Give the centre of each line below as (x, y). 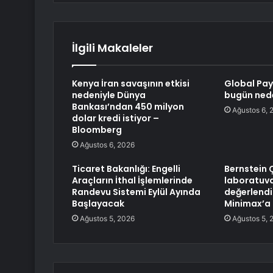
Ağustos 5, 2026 (107, 219)
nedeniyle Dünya (109, 95)
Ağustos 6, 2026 (107, 145)
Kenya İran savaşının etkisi (131, 84)
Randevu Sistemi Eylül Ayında (136, 192)
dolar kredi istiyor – (115, 119)
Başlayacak (98, 204)
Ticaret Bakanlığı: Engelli (126, 169)
